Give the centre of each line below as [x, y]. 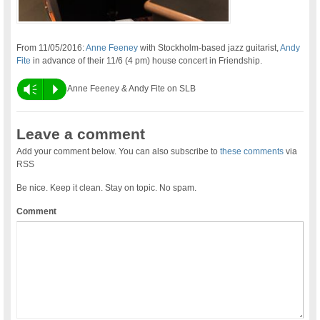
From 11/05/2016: [51, 47]
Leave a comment [81, 134]
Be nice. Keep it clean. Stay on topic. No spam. [107, 187]
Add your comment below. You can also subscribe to [119, 151]
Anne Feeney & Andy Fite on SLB [132, 88]
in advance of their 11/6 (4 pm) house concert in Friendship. [147, 60]
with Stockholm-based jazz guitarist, [209, 47]
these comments [252, 151]
